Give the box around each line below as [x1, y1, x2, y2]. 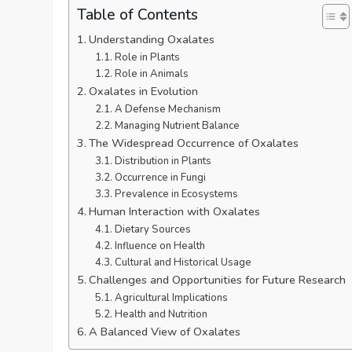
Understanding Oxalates [89, 31, 215, 47]
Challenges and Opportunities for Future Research [89, 271, 346, 288]
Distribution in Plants [114, 153, 211, 168]
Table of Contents [77, 4, 199, 25]
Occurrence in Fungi [114, 170, 206, 185]
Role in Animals [114, 66, 189, 81]
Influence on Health [114, 238, 205, 253]
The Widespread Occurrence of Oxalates [89, 134, 299, 151]
